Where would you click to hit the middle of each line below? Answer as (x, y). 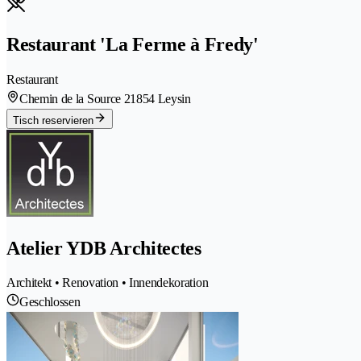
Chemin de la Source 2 (75, 98)
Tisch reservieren (53, 120)
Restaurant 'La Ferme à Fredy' (133, 44)
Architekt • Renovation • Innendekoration (108, 283)
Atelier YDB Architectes (104, 248)
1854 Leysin (160, 98)
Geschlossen (50, 302)
